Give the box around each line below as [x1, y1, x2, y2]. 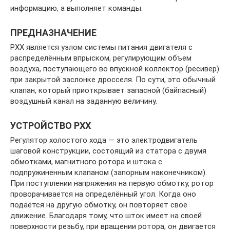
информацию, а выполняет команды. [10, 4, 143, 13]
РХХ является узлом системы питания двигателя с [10, 43, 193, 52]
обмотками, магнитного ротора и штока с [10, 157, 162, 166]
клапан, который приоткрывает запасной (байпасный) [10, 86, 206, 95]
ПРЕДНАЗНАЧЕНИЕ [10, 27, 97, 38]
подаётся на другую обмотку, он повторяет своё [10, 200, 187, 209]
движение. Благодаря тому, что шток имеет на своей [10, 211, 202, 220]
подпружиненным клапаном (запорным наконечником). [10, 168, 207, 177]
